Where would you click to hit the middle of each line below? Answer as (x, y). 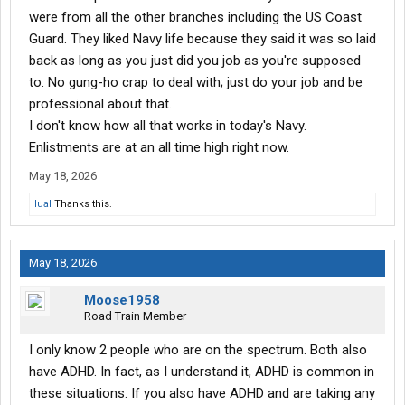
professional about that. (100, 104)
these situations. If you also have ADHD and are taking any (202, 394)
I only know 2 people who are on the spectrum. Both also (198, 350)
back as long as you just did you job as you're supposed (195, 61)
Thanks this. (82, 204)
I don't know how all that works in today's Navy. (168, 126)
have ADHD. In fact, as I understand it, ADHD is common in (202, 372)
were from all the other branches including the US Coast (195, 18)
